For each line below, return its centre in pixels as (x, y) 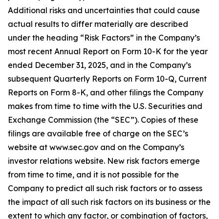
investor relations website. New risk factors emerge (104, 161)
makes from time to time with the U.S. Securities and (105, 106)
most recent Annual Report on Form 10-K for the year (108, 51)
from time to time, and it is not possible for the (93, 175)
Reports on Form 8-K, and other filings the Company (106, 92)
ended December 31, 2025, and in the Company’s (99, 65)
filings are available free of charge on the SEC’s (98, 133)
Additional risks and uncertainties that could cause (104, 10)
